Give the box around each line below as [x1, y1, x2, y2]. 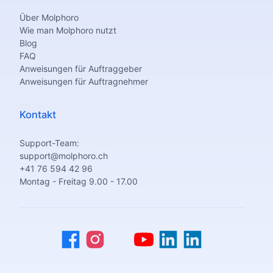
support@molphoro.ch [19, 151, 108, 161]
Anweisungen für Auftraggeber [19, 63, 142, 74]
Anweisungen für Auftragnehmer [19, 76, 148, 87]
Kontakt [19, 108, 56, 121]
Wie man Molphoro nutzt [19, 25, 116, 36]
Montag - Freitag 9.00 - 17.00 [19, 176, 138, 187]
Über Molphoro [19, 12, 79, 23]
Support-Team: [19, 138, 79, 149]
